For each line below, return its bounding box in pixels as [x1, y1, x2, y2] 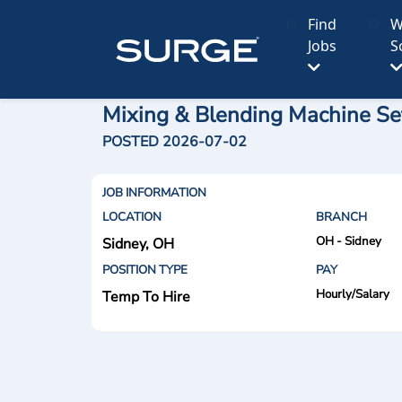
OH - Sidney [315, 233, 381, 249]
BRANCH [315, 209, 367, 225]
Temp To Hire [102, 287, 190, 307]
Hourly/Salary [315, 286, 389, 302]
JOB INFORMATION [102, 185, 206, 201]
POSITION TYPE [102, 262, 188, 278]
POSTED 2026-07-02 [102, 132, 247, 152]
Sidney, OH [102, 234, 174, 254]
